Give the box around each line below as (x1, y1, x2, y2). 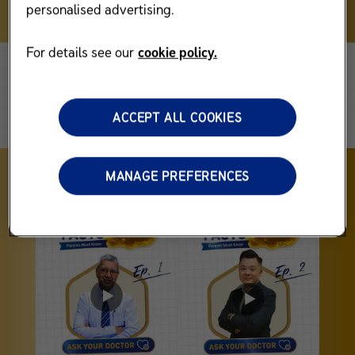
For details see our (26, 42, 135, 61)
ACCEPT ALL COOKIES (113, 109, 242, 125)
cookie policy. (138, 42, 218, 61)
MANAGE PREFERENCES (105, 167, 250, 184)
